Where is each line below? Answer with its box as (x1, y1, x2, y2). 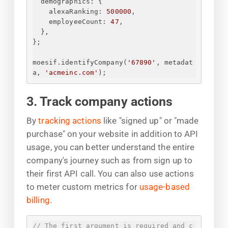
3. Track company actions (26, 94, 173, 109)
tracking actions (38, 115, 101, 126)
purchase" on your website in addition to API (26, 128, 198, 139)
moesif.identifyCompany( (32, 59, 127, 67)
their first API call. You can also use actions (26, 168, 194, 179)
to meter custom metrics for (26, 181, 139, 192)
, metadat (156, 59, 193, 67)
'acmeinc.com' (44, 69, 99, 77)
